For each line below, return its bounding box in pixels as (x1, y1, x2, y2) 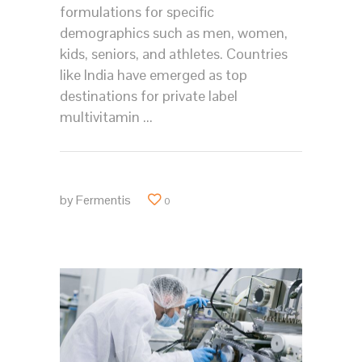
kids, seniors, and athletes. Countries (60, 44, 288, 64)
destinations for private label (60, 86, 238, 106)
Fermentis (76, 191, 131, 208)
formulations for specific (60, 2, 214, 22)
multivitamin (60, 107, 143, 127)
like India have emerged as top (60, 65, 247, 85)
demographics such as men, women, (60, 23, 288, 43)
